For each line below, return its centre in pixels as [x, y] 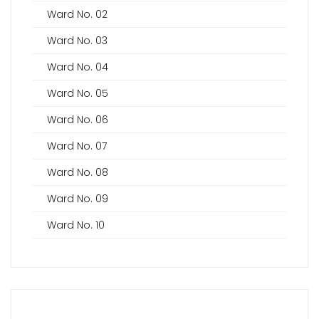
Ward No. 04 [78, 67]
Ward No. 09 [78, 199]
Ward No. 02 [77, 15]
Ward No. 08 [78, 173]
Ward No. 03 [77, 41]
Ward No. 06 [78, 120]
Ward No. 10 [76, 225]
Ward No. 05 [78, 94]
